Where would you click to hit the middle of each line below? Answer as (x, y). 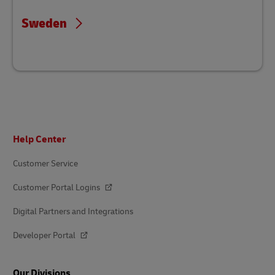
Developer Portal (45, 236)
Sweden (44, 24)
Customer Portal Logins (57, 188)
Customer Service (45, 164)
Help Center (39, 140)
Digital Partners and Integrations (73, 212)
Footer (21, 132)
